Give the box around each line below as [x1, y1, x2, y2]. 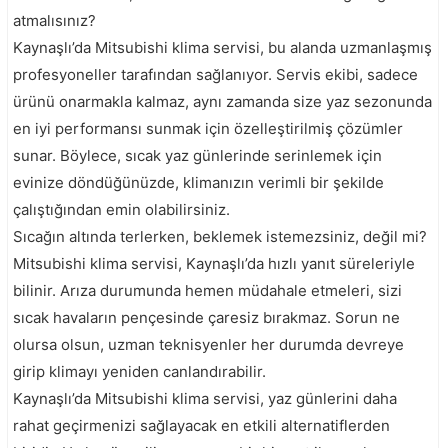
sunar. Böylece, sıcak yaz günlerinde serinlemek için [13, 145, 382, 165]
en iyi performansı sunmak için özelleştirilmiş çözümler [13, 118, 403, 138]
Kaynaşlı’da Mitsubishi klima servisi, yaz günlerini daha [13, 388, 397, 408]
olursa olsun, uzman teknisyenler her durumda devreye [13, 334, 404, 354]
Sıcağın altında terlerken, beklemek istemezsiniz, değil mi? [13, 226, 427, 246]
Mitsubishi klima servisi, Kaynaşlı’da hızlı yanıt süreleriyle [13, 253, 415, 273]
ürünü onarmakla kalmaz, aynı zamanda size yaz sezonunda [13, 91, 432, 111]
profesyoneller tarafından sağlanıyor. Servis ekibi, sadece [13, 64, 418, 84]
